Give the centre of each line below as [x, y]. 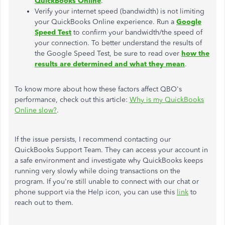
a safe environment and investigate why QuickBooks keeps [109, 160]
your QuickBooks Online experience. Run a [105, 22]
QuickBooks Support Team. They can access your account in [111, 150]
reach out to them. [44, 203]
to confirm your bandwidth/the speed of [137, 32]
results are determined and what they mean [110, 64]
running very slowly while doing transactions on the [97, 171]
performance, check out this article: [72, 100]
